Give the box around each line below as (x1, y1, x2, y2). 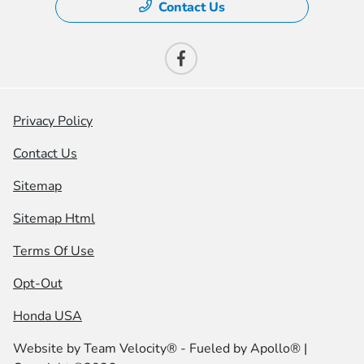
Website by (13, 339, 84, 357)
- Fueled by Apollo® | (177, 339, 307, 357)
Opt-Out (13, 274, 63, 292)
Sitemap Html (13, 209, 95, 227)
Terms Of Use (13, 241, 94, 260)
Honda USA (13, 306, 82, 325)
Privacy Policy (13, 111, 93, 130)
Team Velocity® (84, 339, 177, 357)
